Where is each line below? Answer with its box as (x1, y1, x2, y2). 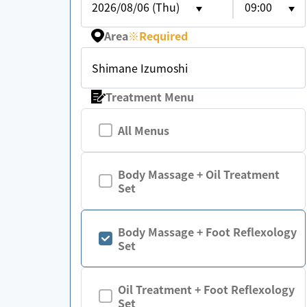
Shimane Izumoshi (92, 60, 188, 76)
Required (139, 27, 188, 44)
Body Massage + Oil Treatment (118, 166, 280, 182)
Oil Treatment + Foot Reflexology (118, 281, 295, 297)
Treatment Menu (106, 88, 195, 105)
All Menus (118, 122, 169, 138)
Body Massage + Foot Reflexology (118, 223, 297, 240)
